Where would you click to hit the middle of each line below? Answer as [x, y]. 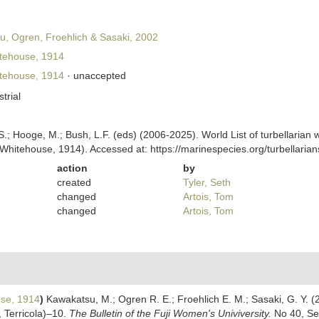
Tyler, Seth [206, 182]
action [73, 168]
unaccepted [99, 75]
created [74, 182]
